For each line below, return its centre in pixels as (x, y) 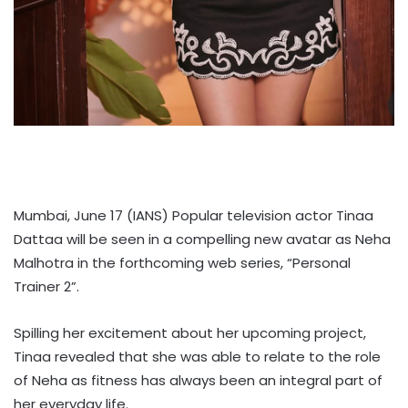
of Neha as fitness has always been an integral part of (198, 381)
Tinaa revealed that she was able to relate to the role (197, 357)
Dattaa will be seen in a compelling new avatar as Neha (202, 240)
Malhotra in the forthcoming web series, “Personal (182, 263)
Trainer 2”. (46, 287)
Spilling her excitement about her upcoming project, (190, 333)
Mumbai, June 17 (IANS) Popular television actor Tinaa (194, 216)
